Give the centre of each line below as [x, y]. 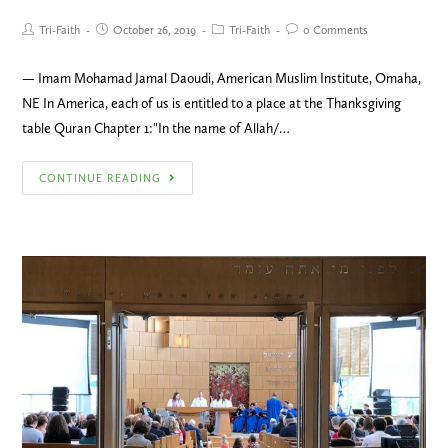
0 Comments [336, 30]
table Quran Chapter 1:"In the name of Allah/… [156, 129]
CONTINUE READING [100, 179]
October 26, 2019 [155, 30]
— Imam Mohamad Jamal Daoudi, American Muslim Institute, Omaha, [222, 79]
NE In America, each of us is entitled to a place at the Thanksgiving [212, 104]
